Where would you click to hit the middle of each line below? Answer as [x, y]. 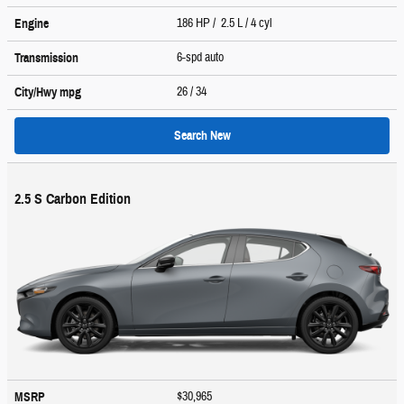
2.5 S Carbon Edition [73, 198]
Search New [202, 135]
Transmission [46, 58]
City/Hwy [37, 92]
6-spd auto [202, 57]
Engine [32, 23]
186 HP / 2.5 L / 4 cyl [226, 23]
